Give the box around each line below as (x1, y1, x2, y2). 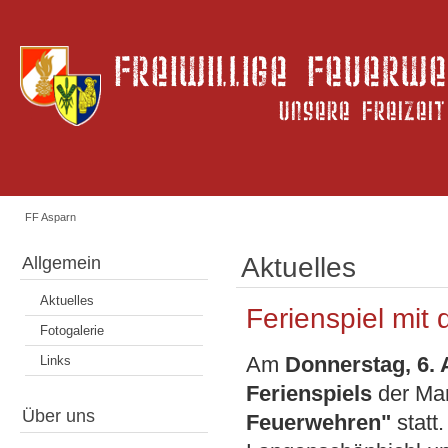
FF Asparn (25, 211, 76, 224)
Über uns (22, 406, 95, 427)
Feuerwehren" (246, 410, 392, 436)
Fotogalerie (40, 323, 104, 339)
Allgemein (22, 253, 101, 274)
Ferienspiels (246, 381, 373, 407)
